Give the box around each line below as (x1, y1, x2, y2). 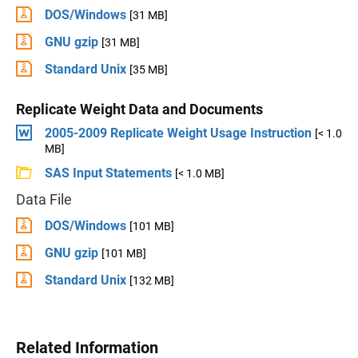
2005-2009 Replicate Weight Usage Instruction (45, 125, 312, 141)
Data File (16, 191, 72, 208)
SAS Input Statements (45, 165, 172, 181)
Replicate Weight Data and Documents (16, 101, 263, 117)
